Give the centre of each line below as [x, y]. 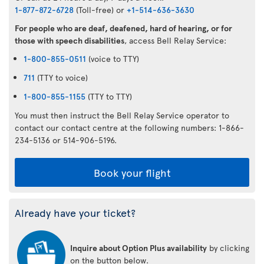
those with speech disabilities [70, 40]
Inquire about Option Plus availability [138, 247]
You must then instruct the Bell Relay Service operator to [122, 115]
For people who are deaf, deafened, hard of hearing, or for [123, 28]
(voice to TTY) [113, 58]
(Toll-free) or [100, 9]
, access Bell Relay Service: [176, 40]
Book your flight [132, 172]
